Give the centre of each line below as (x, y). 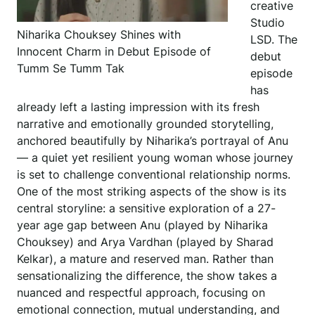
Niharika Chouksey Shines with (99, 35)
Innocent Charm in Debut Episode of (114, 52)
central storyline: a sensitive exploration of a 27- (146, 208)
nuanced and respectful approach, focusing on (141, 293)
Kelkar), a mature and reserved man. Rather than (145, 259)
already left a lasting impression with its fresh (138, 107)
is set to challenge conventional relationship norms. (154, 175)
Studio (268, 23)
